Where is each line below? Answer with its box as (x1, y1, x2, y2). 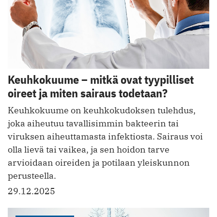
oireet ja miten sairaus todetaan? (8, 85, 168, 101)
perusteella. (8, 170, 56, 181)
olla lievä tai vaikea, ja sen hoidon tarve (8, 143, 170, 155)
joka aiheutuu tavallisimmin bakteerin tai (8, 117, 179, 129)
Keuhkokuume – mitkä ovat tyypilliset (8, 71, 194, 87)
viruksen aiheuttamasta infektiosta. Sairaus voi (8, 130, 203, 142)
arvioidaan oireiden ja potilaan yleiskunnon (8, 156, 190, 168)
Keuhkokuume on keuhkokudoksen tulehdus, (8, 104, 196, 116)
